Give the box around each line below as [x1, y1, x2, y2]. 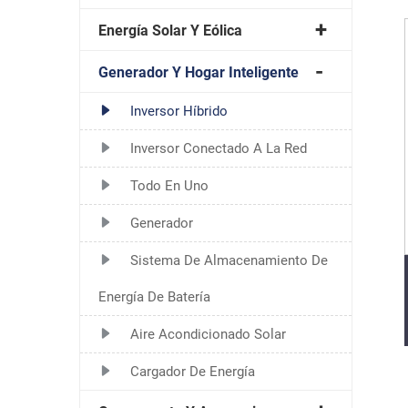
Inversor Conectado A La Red [130, 139, 307, 157]
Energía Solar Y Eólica [98, 21, 242, 39]
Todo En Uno [130, 177, 209, 194]
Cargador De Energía [130, 362, 255, 380]
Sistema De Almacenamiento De [130, 251, 328, 269]
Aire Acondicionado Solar [130, 325, 286, 342]
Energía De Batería [98, 288, 210, 305]
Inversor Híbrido [130, 102, 228, 119]
